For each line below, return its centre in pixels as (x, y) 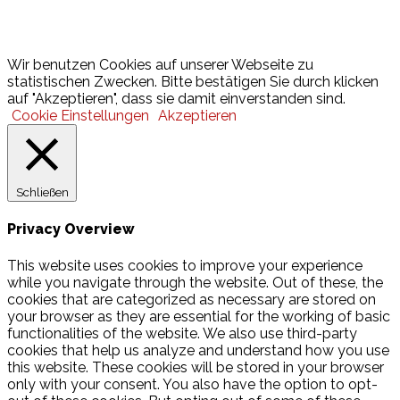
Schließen (42, 192)
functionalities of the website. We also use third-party (182, 333)
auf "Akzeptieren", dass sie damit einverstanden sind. (176, 99)
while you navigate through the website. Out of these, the (195, 282)
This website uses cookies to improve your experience (185, 265)
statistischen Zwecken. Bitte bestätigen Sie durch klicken (193, 82)
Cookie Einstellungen (80, 116)
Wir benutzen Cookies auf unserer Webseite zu (160, 65)
